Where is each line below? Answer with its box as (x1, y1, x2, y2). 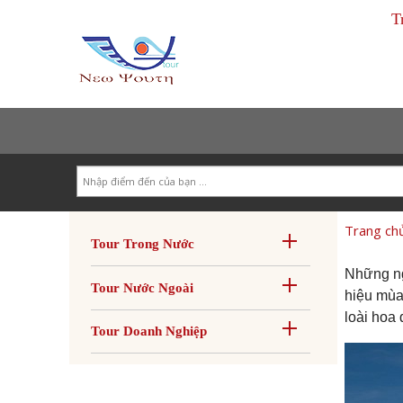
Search (76, 164, 110, 179)
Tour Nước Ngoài (91, 280, 193, 295)
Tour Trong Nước (91, 236, 194, 251)
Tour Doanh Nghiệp (91, 324, 207, 339)
